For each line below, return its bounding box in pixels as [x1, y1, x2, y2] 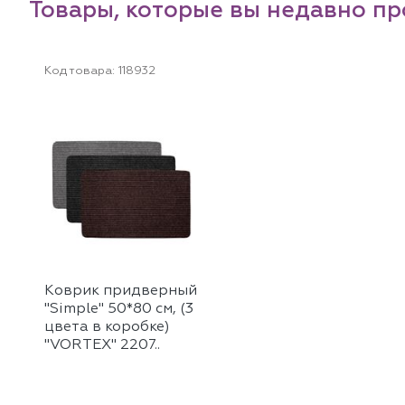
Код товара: [44, 65, 115, 78]
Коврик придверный [44, 284, 197, 299]
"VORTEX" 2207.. [44, 338, 160, 353]
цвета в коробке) [44, 320, 170, 335]
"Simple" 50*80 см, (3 [44, 302, 193, 317]
